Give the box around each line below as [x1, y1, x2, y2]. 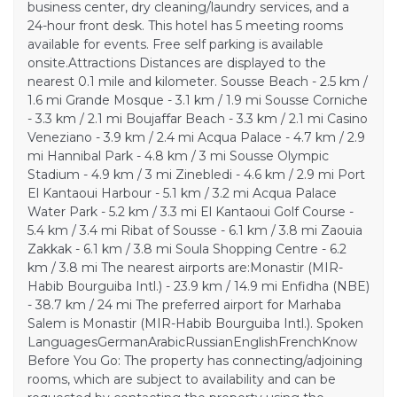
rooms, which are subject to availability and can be [27, 370, 336, 387]
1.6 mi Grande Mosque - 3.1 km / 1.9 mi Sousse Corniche [27, 91, 368, 108]
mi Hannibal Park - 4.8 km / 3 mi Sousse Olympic [27, 147, 329, 164]
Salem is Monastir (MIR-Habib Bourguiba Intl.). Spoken [27, 315, 363, 331]
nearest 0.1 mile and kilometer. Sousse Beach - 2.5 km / [27, 73, 368, 90]
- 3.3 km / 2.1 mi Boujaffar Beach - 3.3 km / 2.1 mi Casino [27, 110, 368, 127]
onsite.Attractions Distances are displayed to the [27, 54, 326, 71]
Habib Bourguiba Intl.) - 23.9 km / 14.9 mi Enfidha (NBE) [27, 277, 370, 294]
